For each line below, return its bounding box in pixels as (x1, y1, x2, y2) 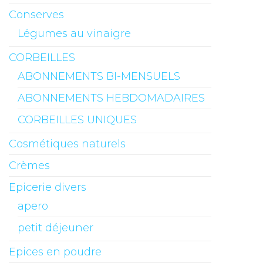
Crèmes (9, 159, 50, 173)
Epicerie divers (9, 181, 86, 194)
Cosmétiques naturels (9, 137, 126, 151)
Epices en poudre (9, 245, 102, 259)
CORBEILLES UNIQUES (18, 113, 137, 127)
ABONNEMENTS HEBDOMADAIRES (18, 92, 205, 105)
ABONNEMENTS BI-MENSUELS (18, 70, 180, 83)
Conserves (9, 8, 64, 22)
